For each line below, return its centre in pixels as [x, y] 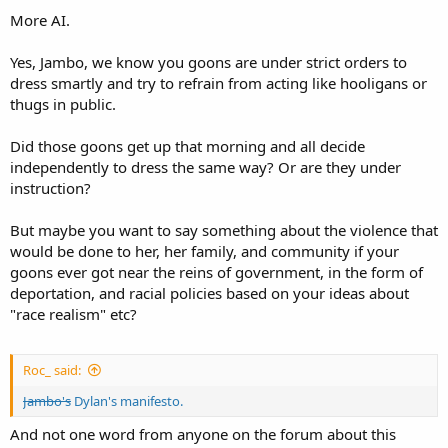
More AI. [40, 20]
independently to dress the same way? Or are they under [205, 167]
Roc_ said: [52, 369]
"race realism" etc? [73, 314]
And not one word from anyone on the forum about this [203, 434]
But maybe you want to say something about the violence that [224, 230]
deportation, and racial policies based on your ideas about [209, 293]
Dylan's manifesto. [127, 400]
